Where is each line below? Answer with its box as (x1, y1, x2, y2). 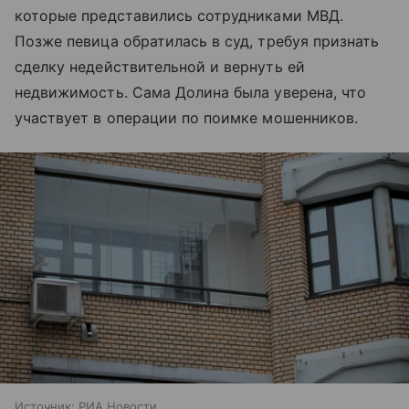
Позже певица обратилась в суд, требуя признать (15, 32, 380, 51)
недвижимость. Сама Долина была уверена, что (15, 83, 367, 102)
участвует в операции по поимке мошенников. (15, 109, 359, 128)
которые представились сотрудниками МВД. (15, 6, 343, 26)
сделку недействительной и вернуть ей (15, 58, 305, 77)
